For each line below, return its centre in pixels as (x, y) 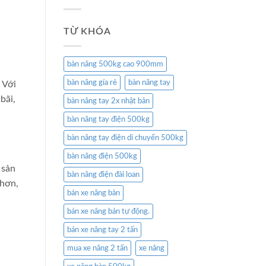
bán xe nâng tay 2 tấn (102, 230)
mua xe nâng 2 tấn (97, 248)
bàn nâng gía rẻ (92, 83)
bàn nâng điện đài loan (103, 175)
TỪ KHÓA (87, 31)
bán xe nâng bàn (94, 193)
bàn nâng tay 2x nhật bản (108, 101)
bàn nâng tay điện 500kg (108, 120)
